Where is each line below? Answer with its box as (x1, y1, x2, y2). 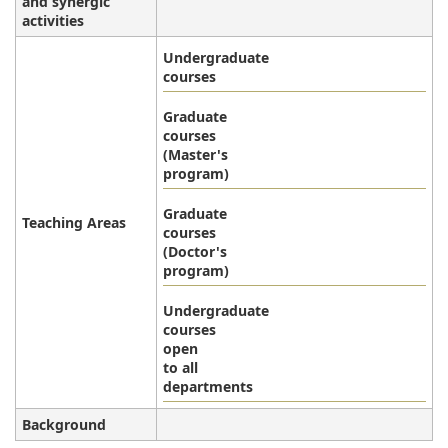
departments (163, 377, 253, 397)
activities (22, 11, 84, 31)
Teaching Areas (22, 213, 126, 233)
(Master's (163, 145, 228, 165)
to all (163, 358, 198, 378)
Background (22, 415, 106, 435)
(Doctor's (163, 242, 227, 262)
